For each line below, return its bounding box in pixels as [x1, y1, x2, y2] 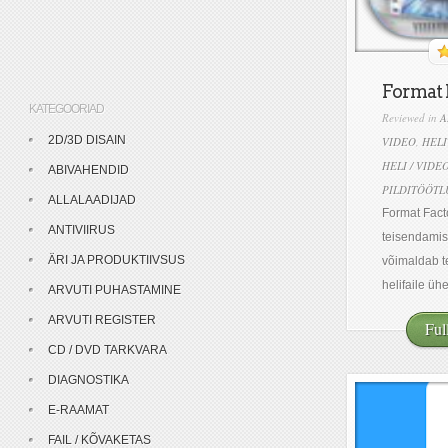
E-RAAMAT [48, 403, 109, 417]
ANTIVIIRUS [48, 223, 115, 237]
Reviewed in [382, 110, 440, 125]
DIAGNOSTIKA [48, 373, 129, 387]
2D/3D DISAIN [48, 133, 126, 147]
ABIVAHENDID [48, 163, 129, 177]
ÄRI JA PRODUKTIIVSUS [48, 253, 185, 267]
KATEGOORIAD [29, 102, 104, 116]
